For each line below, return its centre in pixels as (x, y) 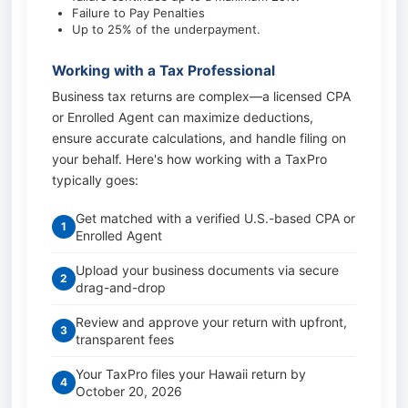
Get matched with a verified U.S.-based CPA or (215, 218)
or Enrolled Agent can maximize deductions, (183, 117)
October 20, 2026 (129, 391)
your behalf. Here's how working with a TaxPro (189, 159)
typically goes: (95, 180)
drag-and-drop (121, 287)
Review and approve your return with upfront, (211, 322)
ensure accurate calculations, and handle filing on (199, 138)
